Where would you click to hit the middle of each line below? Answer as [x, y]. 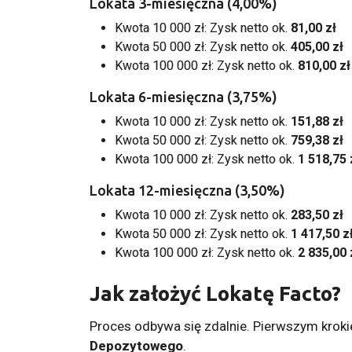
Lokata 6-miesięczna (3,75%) [183, 96]
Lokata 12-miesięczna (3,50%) [187, 190]
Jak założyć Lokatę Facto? [215, 293]
